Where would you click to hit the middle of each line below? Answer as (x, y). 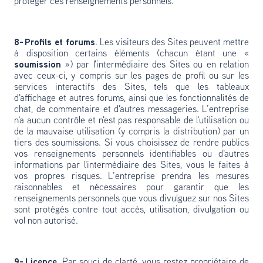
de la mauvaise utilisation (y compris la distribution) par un (131, 132)
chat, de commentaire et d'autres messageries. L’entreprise (131, 110)
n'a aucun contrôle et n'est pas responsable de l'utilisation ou (131, 121)
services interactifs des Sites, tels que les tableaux (131, 87)
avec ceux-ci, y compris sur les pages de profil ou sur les (131, 76)
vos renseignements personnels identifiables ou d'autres (131, 154)
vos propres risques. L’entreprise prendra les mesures (131, 177)
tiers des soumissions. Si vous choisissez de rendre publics (131, 143)
